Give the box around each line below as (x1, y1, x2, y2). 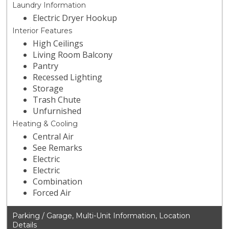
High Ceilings (33, 38, 84, 50)
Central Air (33, 131, 74, 143)
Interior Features (12, 26, 73, 36)
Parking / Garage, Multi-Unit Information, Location (12, 211, 191, 221)
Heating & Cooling (12, 119, 78, 129)
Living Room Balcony (33, 49, 113, 61)
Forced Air (33, 187, 72, 199)
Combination (33, 176, 83, 188)
